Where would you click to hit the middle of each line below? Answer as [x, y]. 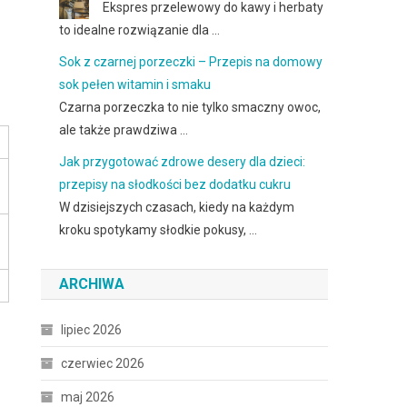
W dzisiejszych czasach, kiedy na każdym [177, 207]
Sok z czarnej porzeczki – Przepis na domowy [191, 62]
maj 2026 [88, 397]
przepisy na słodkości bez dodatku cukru [175, 184]
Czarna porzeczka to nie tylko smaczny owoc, [190, 107]
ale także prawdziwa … [124, 130]
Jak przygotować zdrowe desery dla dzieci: [183, 162]
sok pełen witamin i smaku [135, 84]
